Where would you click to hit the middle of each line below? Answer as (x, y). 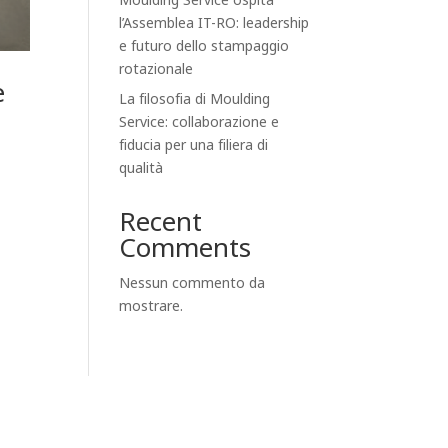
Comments (185, 248)
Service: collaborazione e (199, 122)
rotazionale (156, 69)
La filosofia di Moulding (195, 99)
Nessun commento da (192, 283)
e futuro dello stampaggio (204, 46)
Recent (161, 222)
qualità (141, 168)
